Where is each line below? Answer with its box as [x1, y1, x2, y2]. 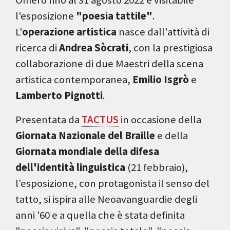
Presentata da [15, 113, 82, 127]
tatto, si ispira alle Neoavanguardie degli [15, 193, 197, 206]
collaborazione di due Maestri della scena [15, 57, 203, 71]
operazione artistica [22, 25, 117, 39]
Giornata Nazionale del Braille [15, 129, 155, 143]
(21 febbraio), [125, 161, 188, 175]
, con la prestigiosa [128, 41, 213, 55]
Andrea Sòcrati [59, 41, 128, 55]
